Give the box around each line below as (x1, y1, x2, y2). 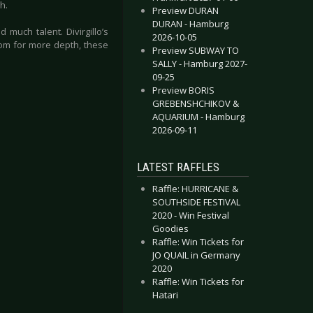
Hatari (152, 289, 178, 301)
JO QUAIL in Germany (152, 249, 240, 261)
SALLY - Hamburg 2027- (152, 57, 247, 70)
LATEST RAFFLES (137, 160, 219, 174)
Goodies (152, 222, 189, 235)
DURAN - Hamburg (152, 17, 228, 30)
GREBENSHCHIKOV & (152, 97, 239, 110)
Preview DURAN (152, 4, 219, 17)
